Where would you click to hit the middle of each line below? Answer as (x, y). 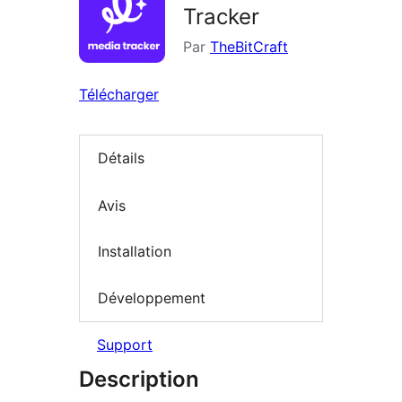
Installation (135, 252)
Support (125, 345)
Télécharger (119, 95)
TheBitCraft (249, 47)
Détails (121, 158)
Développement (152, 297)
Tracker (221, 17)
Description (139, 380)
